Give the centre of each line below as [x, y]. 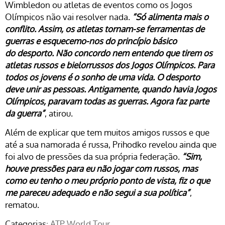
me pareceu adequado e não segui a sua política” [97, 193]
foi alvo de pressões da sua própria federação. [93, 157]
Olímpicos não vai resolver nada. [69, 17]
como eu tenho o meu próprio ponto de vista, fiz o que [107, 181]
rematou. [22, 205]
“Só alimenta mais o [170, 17]
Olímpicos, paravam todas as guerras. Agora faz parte [107, 102]
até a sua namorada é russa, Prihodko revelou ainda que [111, 145]
